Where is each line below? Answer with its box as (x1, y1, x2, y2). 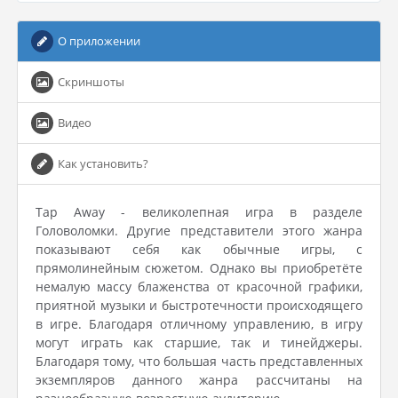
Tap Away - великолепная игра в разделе (36, 203, 362, 220)
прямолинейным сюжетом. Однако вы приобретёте (36, 259, 362, 276)
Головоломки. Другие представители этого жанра (36, 222, 362, 239)
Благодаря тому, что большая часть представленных (36, 353, 362, 370)
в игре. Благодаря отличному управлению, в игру (36, 315, 362, 332)
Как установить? (58, 155, 148, 171)
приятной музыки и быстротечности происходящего (36, 297, 362, 314)
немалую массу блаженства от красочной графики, (36, 278, 362, 295)
